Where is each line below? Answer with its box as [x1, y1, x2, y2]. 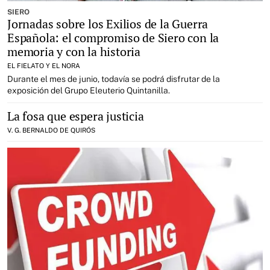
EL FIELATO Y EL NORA [7, 62, 80, 69]
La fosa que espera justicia [7, 108, 144, 124]
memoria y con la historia [7, 43, 141, 60]
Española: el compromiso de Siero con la [7, 30, 219, 46]
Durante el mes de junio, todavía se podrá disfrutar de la [7, 74, 220, 84]
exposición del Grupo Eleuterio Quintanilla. [7, 86, 170, 95]
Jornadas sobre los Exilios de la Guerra [7, 16, 209, 32]
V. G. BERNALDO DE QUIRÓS [7, 127, 95, 134]
